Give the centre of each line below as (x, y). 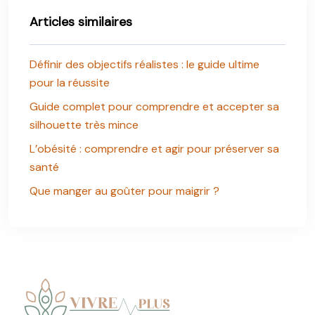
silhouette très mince (84, 125)
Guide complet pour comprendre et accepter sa (154, 107)
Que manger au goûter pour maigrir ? (124, 191)
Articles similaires (81, 22)
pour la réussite (70, 83)
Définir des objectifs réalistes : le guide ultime (144, 64)
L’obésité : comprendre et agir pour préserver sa (154, 149)
